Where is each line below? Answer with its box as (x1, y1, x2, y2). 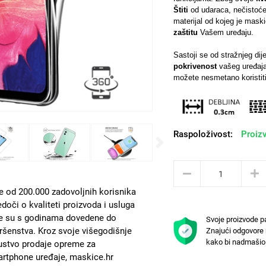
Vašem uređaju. (197, 28, 254, 37)
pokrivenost (173, 62, 217, 71)
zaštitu (173, 28, 198, 37)
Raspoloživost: (173, 129, 233, 140)
